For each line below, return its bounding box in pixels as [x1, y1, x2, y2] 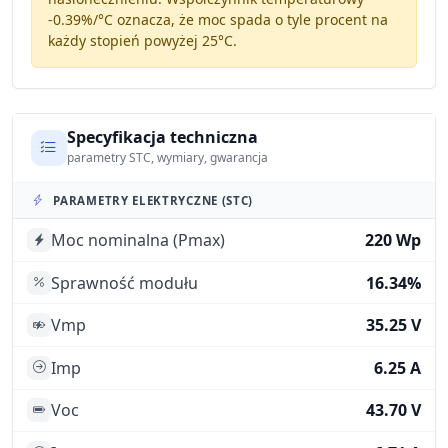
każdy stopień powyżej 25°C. [47, 30, 237, 50]
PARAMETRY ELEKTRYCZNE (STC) [53, 192, 254, 208]
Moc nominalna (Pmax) [51, 229, 226, 252]
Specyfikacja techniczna [66, 125, 258, 148]
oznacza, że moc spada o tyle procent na [112, 9, 388, 29]
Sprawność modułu [51, 271, 199, 294]
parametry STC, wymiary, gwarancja [66, 149, 268, 167]
